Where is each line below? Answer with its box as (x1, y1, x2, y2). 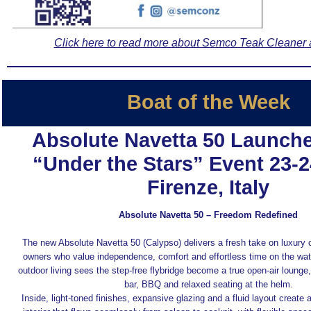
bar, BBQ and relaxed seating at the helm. (124, 279, 293, 289)
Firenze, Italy (147, 176, 269, 199)
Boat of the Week (126, 90, 290, 113)
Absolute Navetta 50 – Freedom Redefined (119, 210, 298, 220)
